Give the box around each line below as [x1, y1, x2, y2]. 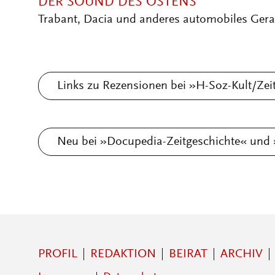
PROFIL [38, 248, 77, 260]
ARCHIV [220, 248, 263, 260]
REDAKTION [90, 248, 156, 260]
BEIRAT [169, 248, 207, 260]
